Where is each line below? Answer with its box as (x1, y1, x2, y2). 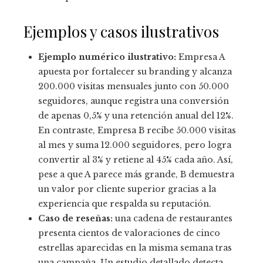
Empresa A (176, 52, 225, 63)
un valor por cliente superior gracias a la (38, 184, 216, 195)
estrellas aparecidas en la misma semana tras (38, 242, 232, 254)
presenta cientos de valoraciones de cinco (38, 228, 220, 239)
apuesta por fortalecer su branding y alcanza (38, 66, 232, 77)
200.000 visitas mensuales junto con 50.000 (38, 81, 229, 92)
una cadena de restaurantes (113, 213, 232, 224)
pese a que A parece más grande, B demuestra (38, 169, 234, 180)
